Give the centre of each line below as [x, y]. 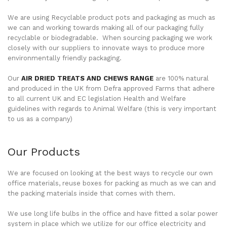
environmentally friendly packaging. [65, 58]
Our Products [44, 152]
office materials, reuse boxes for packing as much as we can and [112, 183]
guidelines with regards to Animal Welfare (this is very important [112, 109]
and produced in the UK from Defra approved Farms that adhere [111, 89]
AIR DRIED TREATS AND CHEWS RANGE [87, 79]
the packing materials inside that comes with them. [91, 194]
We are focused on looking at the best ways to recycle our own [110, 173]
